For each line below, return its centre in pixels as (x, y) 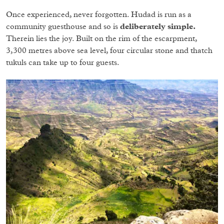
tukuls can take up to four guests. (64, 62)
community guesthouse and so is (63, 26)
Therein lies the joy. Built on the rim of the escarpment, (101, 38)
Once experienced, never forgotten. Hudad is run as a (99, 14)
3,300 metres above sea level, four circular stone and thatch (109, 50)
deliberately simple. (158, 26)
